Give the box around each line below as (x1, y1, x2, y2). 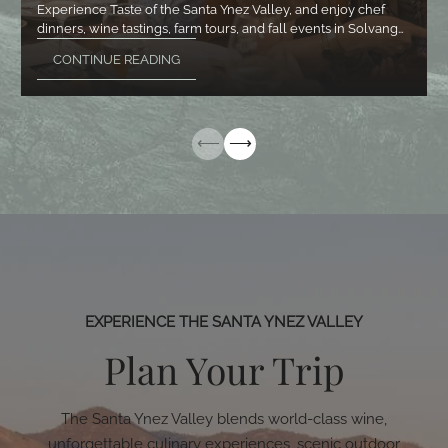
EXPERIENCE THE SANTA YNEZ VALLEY (85, 312, 363, 331)
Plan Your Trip (103, 344, 345, 394)
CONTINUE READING (52, 51, 180, 67)
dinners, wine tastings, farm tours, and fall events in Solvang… (36, 20, 404, 36)
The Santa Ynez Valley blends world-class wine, (61, 410, 387, 429)
